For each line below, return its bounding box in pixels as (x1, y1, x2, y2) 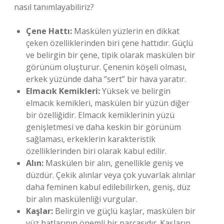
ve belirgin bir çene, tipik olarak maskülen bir (26, 49, 195, 60)
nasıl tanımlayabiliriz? (14, 1, 94, 12)
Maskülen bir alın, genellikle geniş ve (43, 157, 183, 168)
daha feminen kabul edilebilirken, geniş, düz (26, 181, 190, 192)
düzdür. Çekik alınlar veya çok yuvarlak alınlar (26, 169, 195, 180)
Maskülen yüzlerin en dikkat (72, 25, 179, 36)
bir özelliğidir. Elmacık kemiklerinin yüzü (26, 109, 174, 120)
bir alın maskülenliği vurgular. (26, 193, 137, 204)
